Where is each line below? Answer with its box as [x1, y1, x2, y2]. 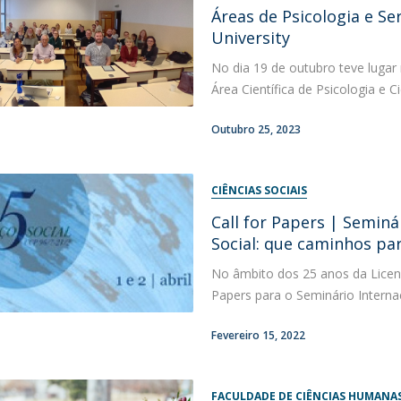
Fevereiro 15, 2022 [210, 328, 305, 343]
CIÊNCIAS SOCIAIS [210, 183, 307, 198]
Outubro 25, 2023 [210, 122, 301, 137]
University [210, 27, 290, 48]
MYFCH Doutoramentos [36, 17, 177, 34]
